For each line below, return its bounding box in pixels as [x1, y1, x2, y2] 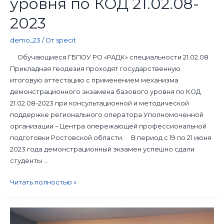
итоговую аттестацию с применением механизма [9, 76, 178, 84]
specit [55, 36, 76, 44]
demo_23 [9, 36, 40, 44]
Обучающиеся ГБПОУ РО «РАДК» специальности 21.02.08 [9, 53, 208, 61]
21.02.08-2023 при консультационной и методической [9, 99, 189, 107]
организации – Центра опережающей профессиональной [9, 122, 206, 130]
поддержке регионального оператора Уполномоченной [9, 110, 203, 118]
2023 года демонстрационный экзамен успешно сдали [9, 145, 194, 153]
